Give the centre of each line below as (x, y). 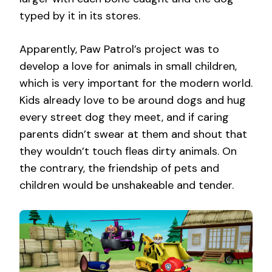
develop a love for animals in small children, (128, 66)
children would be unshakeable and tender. (127, 185)
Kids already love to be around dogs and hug (133, 100)
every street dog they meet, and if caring (124, 117)
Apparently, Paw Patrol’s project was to (119, 49)
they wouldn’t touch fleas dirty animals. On (128, 151)
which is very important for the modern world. (136, 83)
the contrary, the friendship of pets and (119, 168)
